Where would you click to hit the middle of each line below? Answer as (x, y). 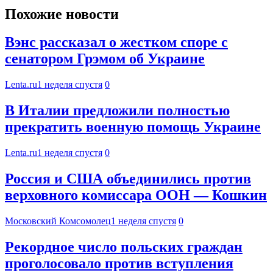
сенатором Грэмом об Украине (105, 59)
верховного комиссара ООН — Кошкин (136, 195)
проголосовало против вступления (119, 263)
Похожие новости (62, 14)
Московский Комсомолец (58, 221)
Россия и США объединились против (128, 179)
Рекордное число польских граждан (124, 246)
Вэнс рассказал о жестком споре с (116, 42)
